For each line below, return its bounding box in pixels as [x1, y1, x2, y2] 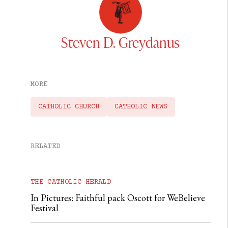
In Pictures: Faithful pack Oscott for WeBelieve [31, 191, 205, 204]
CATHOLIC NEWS [115, 102, 167, 111]
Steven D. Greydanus [61, 32, 180, 51]
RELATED [31, 142, 61, 151]
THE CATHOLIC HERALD [31, 178, 111, 186]
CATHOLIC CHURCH [38, 102, 99, 111]
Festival [31, 202, 59, 214]
